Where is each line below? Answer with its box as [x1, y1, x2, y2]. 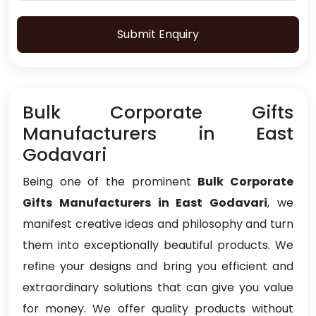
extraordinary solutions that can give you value [23, 279, 293, 296]
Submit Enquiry [117, 26, 199, 43]
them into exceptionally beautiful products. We [23, 237, 293, 254]
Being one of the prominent [23, 174, 198, 190]
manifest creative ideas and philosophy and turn [23, 216, 293, 233]
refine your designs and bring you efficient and [23, 258, 293, 275]
